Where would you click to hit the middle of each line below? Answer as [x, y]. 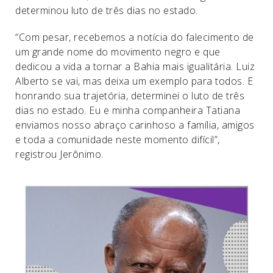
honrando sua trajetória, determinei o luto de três [130, 96]
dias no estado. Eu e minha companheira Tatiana [128, 110]
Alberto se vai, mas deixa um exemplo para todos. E [134, 81]
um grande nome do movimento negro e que [118, 52]
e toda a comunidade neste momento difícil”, [118, 140]
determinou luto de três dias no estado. [107, 10]
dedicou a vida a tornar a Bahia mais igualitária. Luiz [135, 66]
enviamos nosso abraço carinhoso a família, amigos [135, 125]
